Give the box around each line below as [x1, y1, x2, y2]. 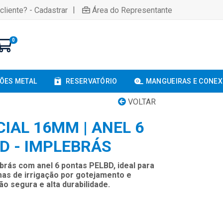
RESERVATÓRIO [66, 77, 117, 85]
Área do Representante [92, 5, 172, 15]
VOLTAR [126, 97, 156, 107]
